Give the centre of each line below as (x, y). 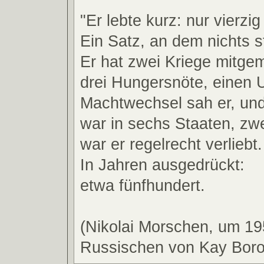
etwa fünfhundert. (143, 185)
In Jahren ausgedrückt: (162, 164)
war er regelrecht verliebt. (171, 144)
